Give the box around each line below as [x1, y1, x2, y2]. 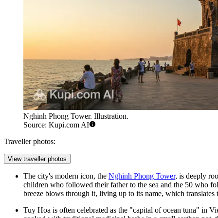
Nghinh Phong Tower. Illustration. [23, 112, 128, 121]
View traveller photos [8, 155, 67, 163]
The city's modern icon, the [23, 172, 109, 181]
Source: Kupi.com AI [23, 121, 89, 129]
